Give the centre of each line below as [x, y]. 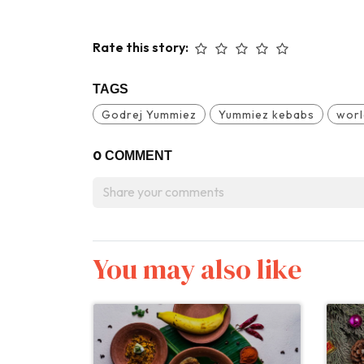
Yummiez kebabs [266, 114]
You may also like [197, 269]
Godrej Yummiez [149, 114]
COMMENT [137, 155]
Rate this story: [142, 47]
